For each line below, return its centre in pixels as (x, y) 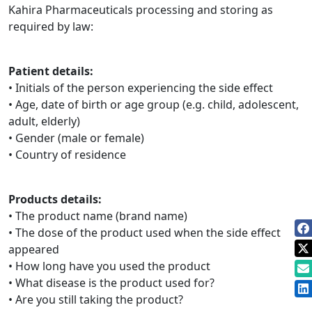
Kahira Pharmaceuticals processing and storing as (141, 10)
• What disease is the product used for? (111, 283)
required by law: (51, 26)
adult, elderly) (44, 121)
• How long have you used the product (109, 266)
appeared (34, 249)
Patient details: (51, 71)
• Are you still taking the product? (96, 299)
